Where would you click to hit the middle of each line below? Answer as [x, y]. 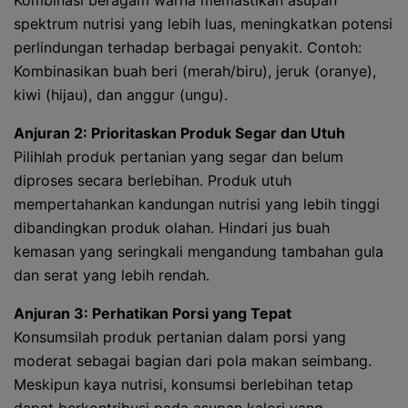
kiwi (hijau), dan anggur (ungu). [121, 95]
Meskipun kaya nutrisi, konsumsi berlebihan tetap [184, 384]
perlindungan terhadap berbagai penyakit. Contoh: [188, 47]
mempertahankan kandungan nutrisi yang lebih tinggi [197, 204]
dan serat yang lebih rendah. [112, 275]
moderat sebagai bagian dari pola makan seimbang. [193, 361]
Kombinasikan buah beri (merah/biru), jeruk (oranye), [195, 71]
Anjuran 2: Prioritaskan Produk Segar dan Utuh [179, 133]
